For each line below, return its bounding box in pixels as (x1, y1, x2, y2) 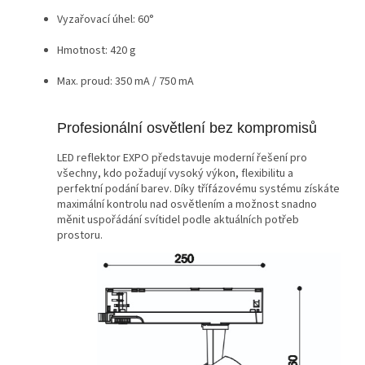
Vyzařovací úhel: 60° (57, 11, 154, 29)
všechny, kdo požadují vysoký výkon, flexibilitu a (57, 165, 293, 182)
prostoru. (57, 227, 103, 244)
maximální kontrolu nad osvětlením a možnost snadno (57, 196, 317, 213)
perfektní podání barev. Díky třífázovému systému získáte (57, 181, 340, 198)
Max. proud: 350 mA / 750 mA (57, 73, 194, 90)
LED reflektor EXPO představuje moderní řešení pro (57, 150, 307, 167)
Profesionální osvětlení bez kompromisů (57, 120, 317, 137)
